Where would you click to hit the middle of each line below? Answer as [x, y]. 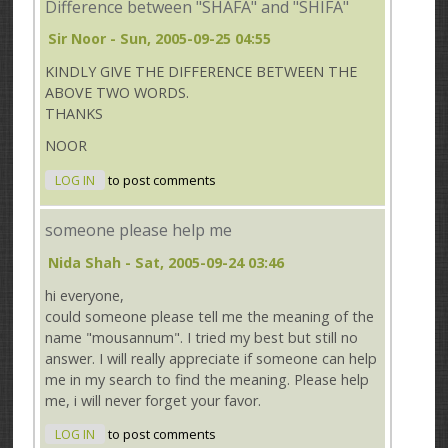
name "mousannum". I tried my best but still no [202, 337]
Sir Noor [77, 38]
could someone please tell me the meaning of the [210, 316]
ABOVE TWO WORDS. [117, 92]
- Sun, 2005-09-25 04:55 [189, 38]
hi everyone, [85, 295]
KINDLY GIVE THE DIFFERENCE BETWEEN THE [201, 71]
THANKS [74, 113]
